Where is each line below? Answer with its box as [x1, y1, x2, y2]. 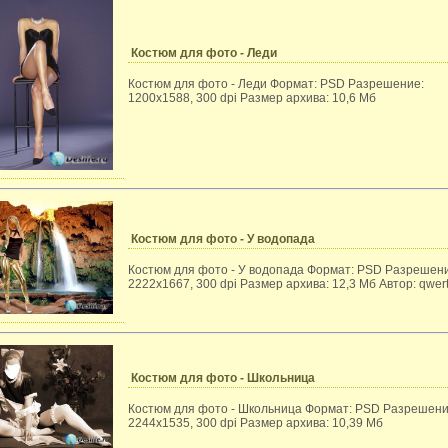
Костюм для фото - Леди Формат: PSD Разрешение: [128, 77, 424, 91]
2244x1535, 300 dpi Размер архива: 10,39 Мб [128, 416, 383, 430]
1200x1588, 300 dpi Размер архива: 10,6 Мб [128, 91, 376, 105]
